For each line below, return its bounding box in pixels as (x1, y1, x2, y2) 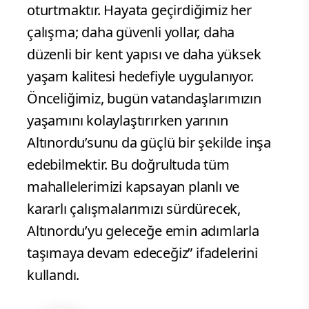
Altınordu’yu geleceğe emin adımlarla (27, 221, 259, 240)
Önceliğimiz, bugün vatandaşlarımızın (27, 88, 261, 108)
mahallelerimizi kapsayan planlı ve (27, 177, 240, 196)
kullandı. (27, 265, 80, 284)
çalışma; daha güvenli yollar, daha (27, 22, 235, 41)
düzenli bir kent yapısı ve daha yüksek (27, 44, 261, 63)
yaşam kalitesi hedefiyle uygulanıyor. (27, 66, 254, 86)
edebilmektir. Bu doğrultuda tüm (27, 154, 230, 174)
